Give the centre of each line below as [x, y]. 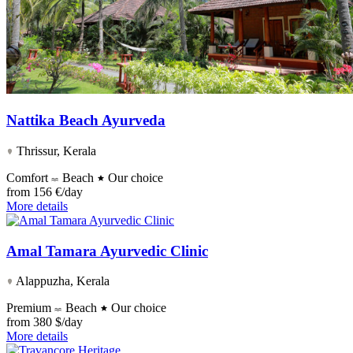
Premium [30, 308]
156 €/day [58, 191]
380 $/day [58, 322]
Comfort [29, 177]
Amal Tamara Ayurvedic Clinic [107, 251]
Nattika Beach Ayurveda [86, 121]
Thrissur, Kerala [55, 150]
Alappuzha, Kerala [61, 281]
